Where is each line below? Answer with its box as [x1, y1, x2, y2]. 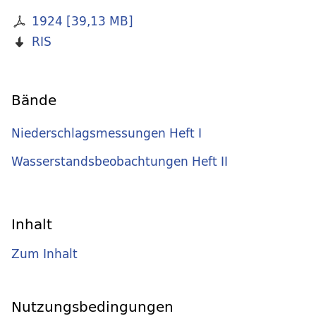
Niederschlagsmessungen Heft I [11, 123, 202, 144]
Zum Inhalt [11, 243, 78, 265]
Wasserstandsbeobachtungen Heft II [11, 150, 228, 171]
